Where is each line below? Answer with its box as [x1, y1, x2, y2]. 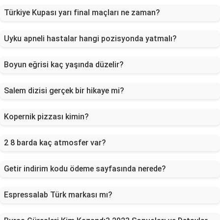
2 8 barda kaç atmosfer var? [4, 138, 106, 147]
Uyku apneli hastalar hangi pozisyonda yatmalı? [4, 34, 177, 43]
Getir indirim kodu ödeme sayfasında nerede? [4, 164, 166, 173]
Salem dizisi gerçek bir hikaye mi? [4, 86, 124, 95]
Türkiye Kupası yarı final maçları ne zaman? [4, 8, 160, 17]
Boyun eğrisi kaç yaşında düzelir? [4, 60, 124, 69]
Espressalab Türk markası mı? [4, 190, 112, 199]
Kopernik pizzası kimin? [4, 112, 89, 121]
